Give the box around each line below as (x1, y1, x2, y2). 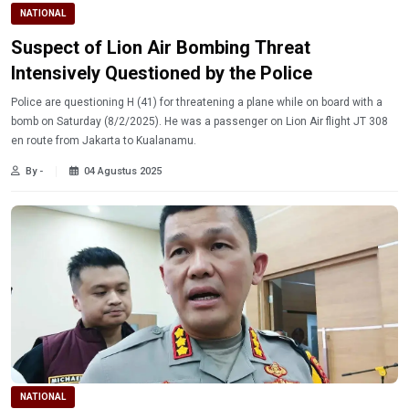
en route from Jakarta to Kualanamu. (11, 133, 196, 147)
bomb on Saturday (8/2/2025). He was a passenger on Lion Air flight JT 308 (11, 114, 388, 128)
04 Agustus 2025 (84, 164, 162, 177)
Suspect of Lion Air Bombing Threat (11, 36, 310, 58)
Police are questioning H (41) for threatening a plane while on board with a (11, 95, 383, 109)
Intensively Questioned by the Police (11, 61, 312, 84)
